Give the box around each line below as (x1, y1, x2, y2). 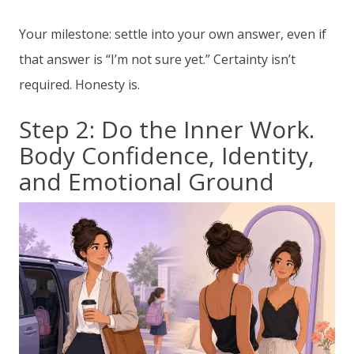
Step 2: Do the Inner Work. (19, 113, 314, 146)
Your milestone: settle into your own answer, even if (19, 25, 326, 43)
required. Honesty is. (19, 76, 140, 94)
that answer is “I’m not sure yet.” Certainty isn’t (19, 51, 296, 69)
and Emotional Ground (19, 165, 274, 198)
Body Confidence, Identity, (19, 139, 314, 172)
